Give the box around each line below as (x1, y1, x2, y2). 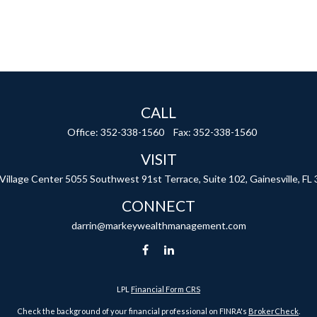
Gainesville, (249, 173, 300, 185)
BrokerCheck (248, 306, 299, 316)
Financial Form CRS (131, 284, 200, 294)
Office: (67, 126, 100, 138)
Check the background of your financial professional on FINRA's (17, 306, 248, 316)
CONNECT (122, 197, 195, 214)
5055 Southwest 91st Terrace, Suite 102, (64, 173, 248, 185)
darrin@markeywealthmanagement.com (71, 219, 246, 231)
